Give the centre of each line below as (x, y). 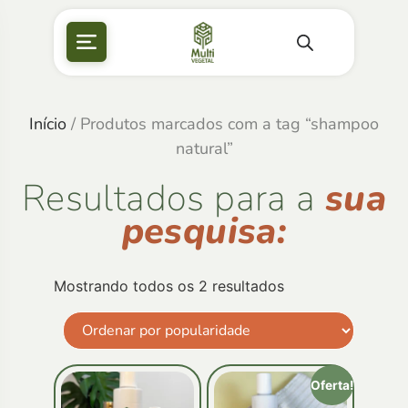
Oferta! (331, 385)
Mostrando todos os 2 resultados (169, 286)
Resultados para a (173, 198)
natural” (204, 148)
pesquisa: (204, 231)
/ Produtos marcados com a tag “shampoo (223, 123)
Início (48, 123)
